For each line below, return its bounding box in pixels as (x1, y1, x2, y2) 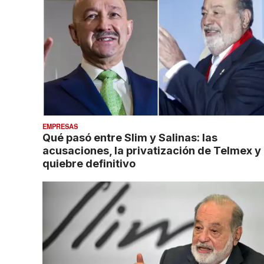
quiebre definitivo (42, 156, 136, 170)
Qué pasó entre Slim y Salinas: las (42, 130, 217, 144)
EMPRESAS (42, 121, 78, 131)
